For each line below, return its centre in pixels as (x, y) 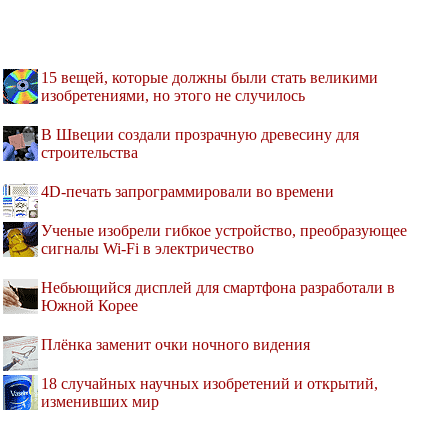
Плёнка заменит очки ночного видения (175, 345)
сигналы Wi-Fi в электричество (147, 249)
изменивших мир (100, 402)
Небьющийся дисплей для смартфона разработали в (218, 288)
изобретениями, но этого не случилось (173, 96)
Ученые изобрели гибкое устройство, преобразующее (224, 231)
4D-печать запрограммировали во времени (187, 192)
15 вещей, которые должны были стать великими (209, 78)
